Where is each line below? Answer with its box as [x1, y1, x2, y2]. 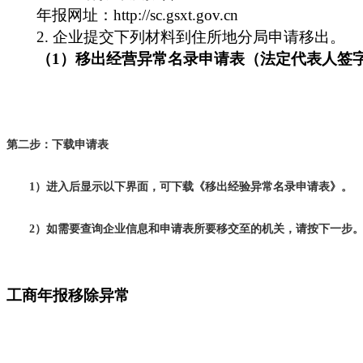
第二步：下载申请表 [6, 139, 109, 152]
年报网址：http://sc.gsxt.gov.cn [36, 6, 239, 24]
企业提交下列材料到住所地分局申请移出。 [53, 28, 346, 46]
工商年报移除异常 [6, 287, 130, 305]
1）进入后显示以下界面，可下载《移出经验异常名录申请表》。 [29, 181, 352, 194]
